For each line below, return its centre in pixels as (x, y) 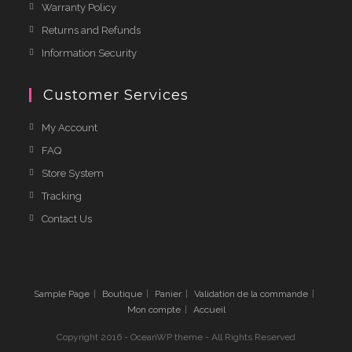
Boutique (122, 293)
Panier (168, 293)
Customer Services (116, 95)
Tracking (62, 196)
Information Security (90, 53)
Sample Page (62, 293)
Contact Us (67, 218)
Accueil (209, 309)
